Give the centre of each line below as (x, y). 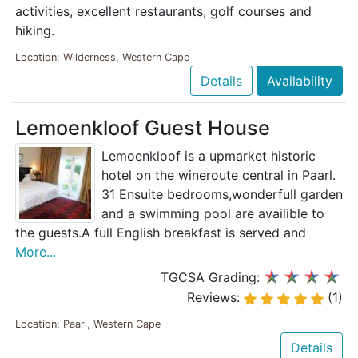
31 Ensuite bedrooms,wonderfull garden (222, 194)
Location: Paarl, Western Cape (88, 324)
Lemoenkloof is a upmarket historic (209, 155)
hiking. (35, 30)
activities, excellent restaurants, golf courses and (163, 11)
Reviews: (215, 298)
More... (36, 251)
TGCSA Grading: (212, 277)
